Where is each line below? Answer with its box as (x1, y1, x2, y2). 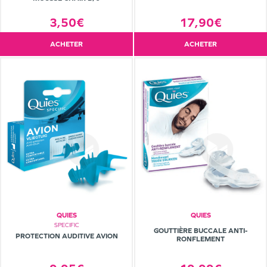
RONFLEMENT (176, 235, 225, 244)
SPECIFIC (54, 222, 79, 229)
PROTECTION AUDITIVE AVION (15, 232, 118, 241)
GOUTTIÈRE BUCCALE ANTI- (154, 226, 247, 235)
